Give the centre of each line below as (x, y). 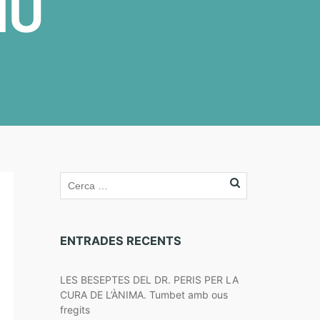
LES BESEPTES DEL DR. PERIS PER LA (149, 280)
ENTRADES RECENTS (120, 241)
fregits (75, 310)
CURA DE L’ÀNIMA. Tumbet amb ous (144, 295)
